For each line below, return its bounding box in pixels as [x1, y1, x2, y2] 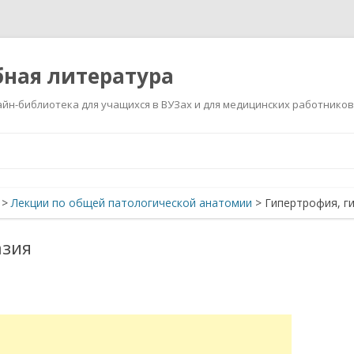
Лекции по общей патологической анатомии [11, 195, 252, 210]
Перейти [177, 130, 223, 145]
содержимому [177, 153, 252, 168]
